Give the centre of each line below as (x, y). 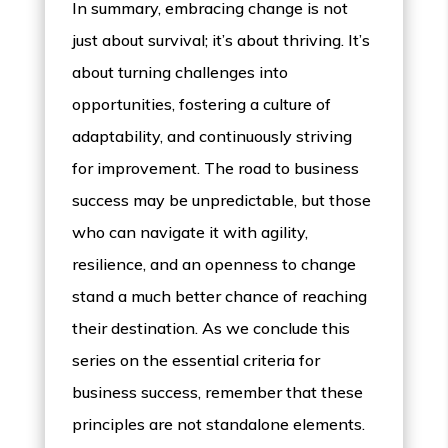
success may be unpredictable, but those (222, 200)
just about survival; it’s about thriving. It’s (221, 40)
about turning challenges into (180, 72)
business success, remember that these (218, 392)
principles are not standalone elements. (219, 424)
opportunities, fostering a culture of (202, 104)
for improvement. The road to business (216, 168)
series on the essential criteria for (196, 360)
